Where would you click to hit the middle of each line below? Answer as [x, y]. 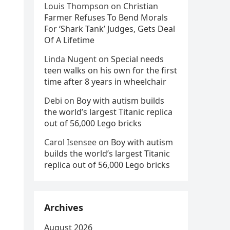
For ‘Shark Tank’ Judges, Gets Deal [110, 29]
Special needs [137, 59]
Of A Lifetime [69, 40]
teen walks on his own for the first [111, 70]
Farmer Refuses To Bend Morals [106, 17]
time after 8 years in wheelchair [105, 82]
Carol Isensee [70, 142]
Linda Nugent [70, 59]
